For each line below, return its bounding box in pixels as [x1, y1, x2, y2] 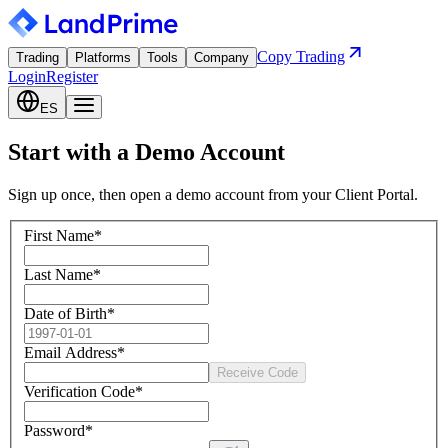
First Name [24, 227, 94, 245]
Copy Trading [257, 48, 345, 65]
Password [24, 422, 85, 440]
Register [46, 68, 98, 85]
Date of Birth [24, 305, 107, 323]
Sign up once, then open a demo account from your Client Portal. [8, 185, 418, 203]
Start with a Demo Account [8, 138, 285, 165]
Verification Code [24, 383, 135, 401]
